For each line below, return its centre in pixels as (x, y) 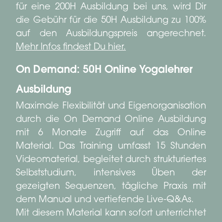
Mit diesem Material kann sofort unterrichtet (111, 213)
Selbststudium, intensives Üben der (111, 173)
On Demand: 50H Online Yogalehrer (104, 70)
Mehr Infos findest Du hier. (71, 47)
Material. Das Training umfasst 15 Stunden (111, 146)
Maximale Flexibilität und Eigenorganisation (111, 106)
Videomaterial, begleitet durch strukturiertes (111, 160)
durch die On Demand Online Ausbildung (111, 120)
